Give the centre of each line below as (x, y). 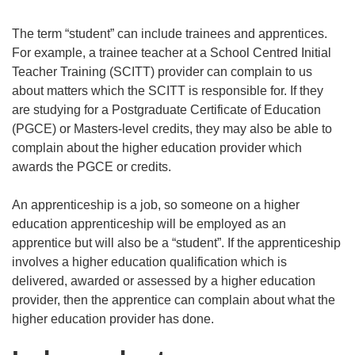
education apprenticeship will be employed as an (149, 224)
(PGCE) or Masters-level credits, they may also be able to (172, 129)
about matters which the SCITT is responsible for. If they (168, 91)
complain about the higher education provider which (157, 148)
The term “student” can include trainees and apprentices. (170, 34)
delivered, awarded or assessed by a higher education (164, 281)
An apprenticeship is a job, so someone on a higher (156, 205)
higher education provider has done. (113, 319)
